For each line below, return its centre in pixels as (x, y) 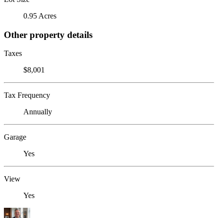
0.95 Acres (40, 16)
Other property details (48, 35)
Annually (38, 112)
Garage (15, 137)
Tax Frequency (27, 95)
